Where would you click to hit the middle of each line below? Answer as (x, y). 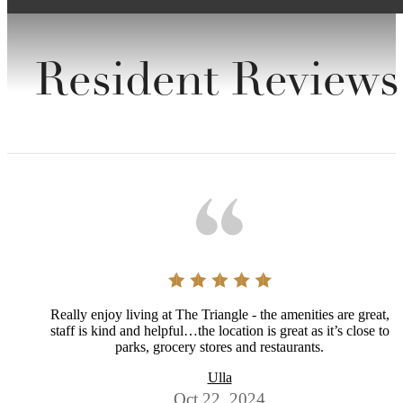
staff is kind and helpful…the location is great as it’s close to (219, 331)
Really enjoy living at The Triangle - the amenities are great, (219, 315)
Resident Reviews (217, 84)
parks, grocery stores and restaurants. (219, 347)
